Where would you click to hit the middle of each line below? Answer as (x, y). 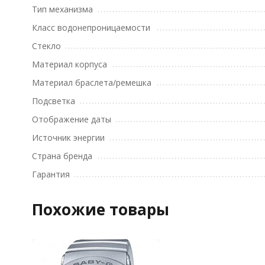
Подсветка (53, 101)
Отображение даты (71, 119)
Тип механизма (62, 9)
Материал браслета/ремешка (91, 83)
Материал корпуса (69, 64)
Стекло (46, 46)
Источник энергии (68, 138)
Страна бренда (62, 156)
